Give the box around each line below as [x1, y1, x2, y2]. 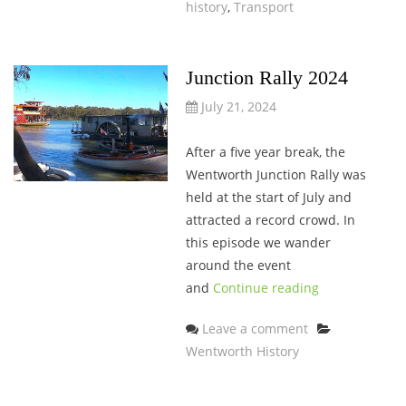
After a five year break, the [185, 143, 345, 161]
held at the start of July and [185, 188, 352, 207]
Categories [333, 319, 398, 337]
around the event [185, 256, 291, 275]
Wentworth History [185, 343, 299, 361]
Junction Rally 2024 [185, 66, 348, 90]
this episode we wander [185, 234, 331, 252]
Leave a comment [201, 320, 308, 338]
